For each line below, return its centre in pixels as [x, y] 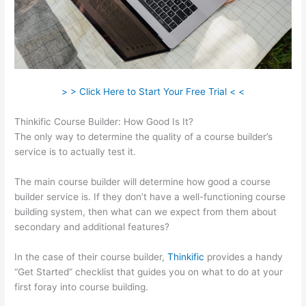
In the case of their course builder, [91, 256]
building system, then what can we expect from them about [146, 211]
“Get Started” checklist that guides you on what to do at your [149, 272]
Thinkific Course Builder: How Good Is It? [104, 122]
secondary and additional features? [92, 226]
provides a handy [244, 256]
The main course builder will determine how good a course [143, 181]
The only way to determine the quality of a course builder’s [144, 137]
